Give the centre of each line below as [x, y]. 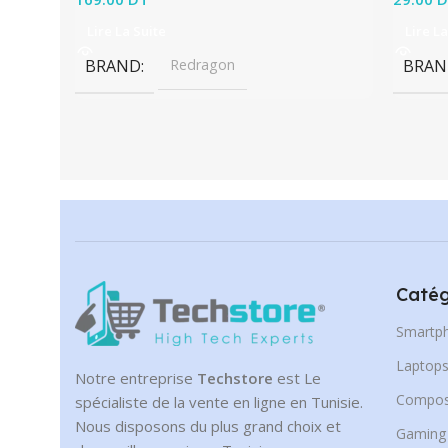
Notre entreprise [136, 378]
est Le [297, 378]
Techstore [235, 378]
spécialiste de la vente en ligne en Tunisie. [219, 402]
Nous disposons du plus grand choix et [208, 426]
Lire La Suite [126, 31]
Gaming [421, 434]
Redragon [202, 65]
